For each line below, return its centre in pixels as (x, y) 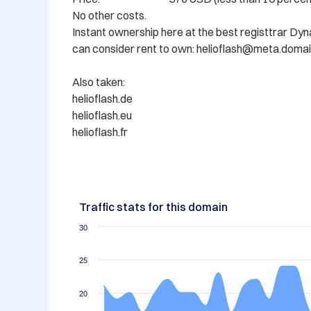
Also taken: (100, 82)
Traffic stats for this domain (153, 207)
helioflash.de (102, 99)
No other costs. (109, 16)
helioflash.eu (102, 116)
